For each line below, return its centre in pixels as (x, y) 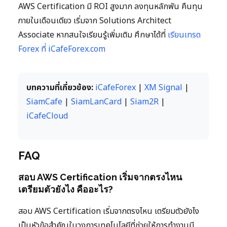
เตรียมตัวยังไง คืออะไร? (66, 190)
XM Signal (163, 88)
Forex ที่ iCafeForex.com (62, 49)
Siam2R (144, 102)
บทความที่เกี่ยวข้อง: (60, 88)
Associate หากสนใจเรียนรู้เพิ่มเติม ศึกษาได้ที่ (93, 35)
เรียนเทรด (184, 35)
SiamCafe (44, 102)
